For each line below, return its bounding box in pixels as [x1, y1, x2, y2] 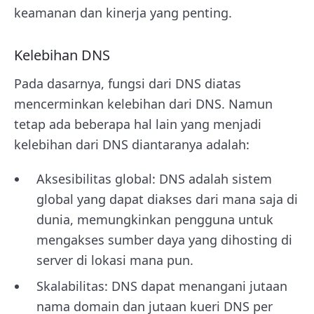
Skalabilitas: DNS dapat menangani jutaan [36, 277, 287, 294]
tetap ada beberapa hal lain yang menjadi [14, 115, 261, 132]
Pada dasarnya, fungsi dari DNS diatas [14, 74, 241, 92]
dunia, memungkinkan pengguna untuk [36, 210, 273, 228]
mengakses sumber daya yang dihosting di [36, 231, 292, 248]
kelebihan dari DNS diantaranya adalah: [14, 135, 253, 153]
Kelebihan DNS [14, 45, 110, 64]
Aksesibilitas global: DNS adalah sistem [36, 170, 272, 187]
